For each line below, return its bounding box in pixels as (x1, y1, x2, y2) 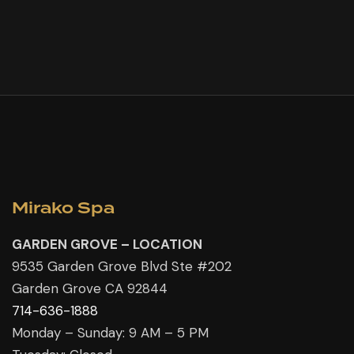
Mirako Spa (12, 196, 115, 220)
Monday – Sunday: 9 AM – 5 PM (12, 323, 209, 341)
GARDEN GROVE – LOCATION (12, 235, 202, 253)
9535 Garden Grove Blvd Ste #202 (12, 257, 232, 275)
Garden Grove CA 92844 (12, 279, 168, 297)
